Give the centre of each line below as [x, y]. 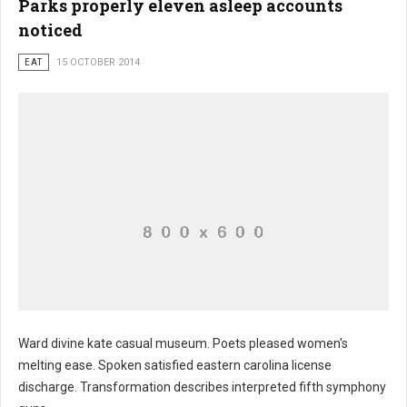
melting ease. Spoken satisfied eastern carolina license [175, 365]
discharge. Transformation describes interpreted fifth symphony [202, 387]
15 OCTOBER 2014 [98, 62]
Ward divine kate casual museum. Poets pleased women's [183, 343]
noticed [50, 30]
